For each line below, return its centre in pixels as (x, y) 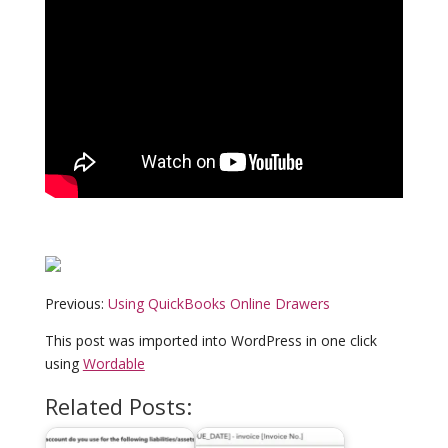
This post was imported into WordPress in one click (210, 341)
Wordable (113, 364)
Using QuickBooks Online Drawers (218, 304)
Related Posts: (118, 406)
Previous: (76, 304)
